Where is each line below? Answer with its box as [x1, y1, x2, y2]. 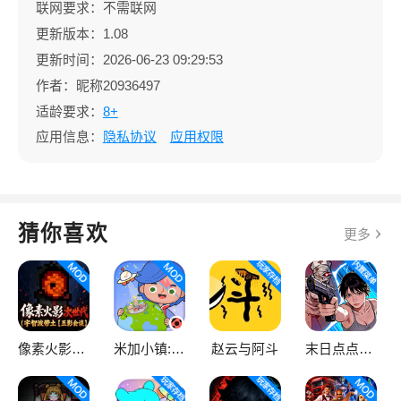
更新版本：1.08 [35, 25, 135, 41]
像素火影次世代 [71, 341, 85, 357]
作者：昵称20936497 [35, 77, 160, 93]
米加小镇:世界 [170, 341, 184, 357]
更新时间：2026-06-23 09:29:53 [35, 51, 223, 67]
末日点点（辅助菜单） [358, 341, 372, 357]
